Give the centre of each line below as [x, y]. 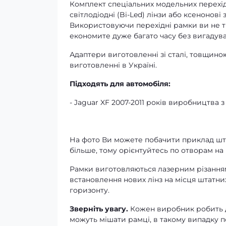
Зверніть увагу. [99, 209]
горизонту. [90, 190]
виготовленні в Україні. [113, 65]
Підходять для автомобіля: [120, 84]
